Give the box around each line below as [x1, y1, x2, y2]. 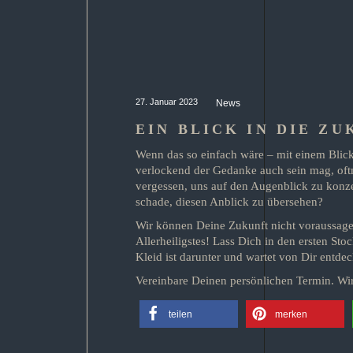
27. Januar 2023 [136, 97, 200, 106]
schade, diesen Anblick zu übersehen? [136, 195, 323, 208]
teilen [169, 309, 192, 320]
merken [275, 309, 307, 320]
